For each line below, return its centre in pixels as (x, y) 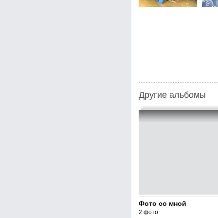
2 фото (148, 212)
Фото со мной (162, 203)
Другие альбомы (172, 95)
